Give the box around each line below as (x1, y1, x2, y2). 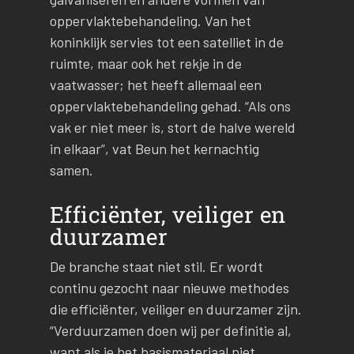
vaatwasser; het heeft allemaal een (49, 76, 262, 94)
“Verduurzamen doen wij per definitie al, (49, 321, 292, 339)
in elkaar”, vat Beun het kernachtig (49, 140, 259, 158)
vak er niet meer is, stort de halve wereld (49, 119, 296, 137)
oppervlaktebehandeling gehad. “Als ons (49, 97, 291, 115)
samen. (49, 161, 96, 179)
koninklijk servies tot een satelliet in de (49, 33, 284, 51)
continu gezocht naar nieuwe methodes (49, 278, 289, 296)
